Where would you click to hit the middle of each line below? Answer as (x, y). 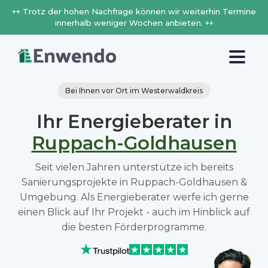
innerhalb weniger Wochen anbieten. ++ (134, 23)
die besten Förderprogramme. (134, 227)
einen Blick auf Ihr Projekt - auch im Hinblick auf (134, 212)
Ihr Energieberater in (134, 121)
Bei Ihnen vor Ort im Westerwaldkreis (134, 91)
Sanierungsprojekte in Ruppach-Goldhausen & (134, 182)
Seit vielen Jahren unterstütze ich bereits (134, 167)
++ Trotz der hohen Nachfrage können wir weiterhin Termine (134, 11)
